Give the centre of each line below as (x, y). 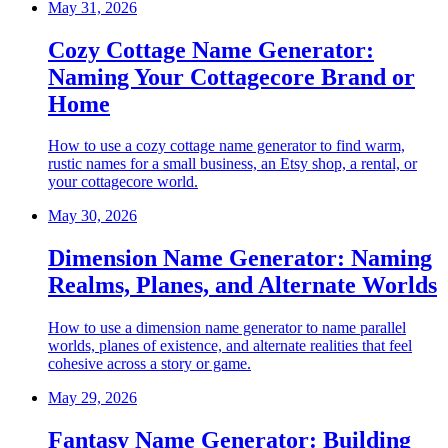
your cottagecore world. (123, 182)
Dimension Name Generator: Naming (240, 258)
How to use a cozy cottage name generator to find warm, (226, 146)
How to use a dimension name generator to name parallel (227, 328)
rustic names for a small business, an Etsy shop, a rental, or (232, 164)
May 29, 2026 (92, 398)
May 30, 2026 (92, 216)
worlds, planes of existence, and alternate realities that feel (230, 346)
